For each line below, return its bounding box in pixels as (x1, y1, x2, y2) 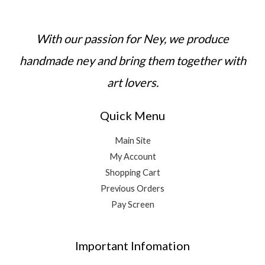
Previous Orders (101, 183, 164, 194)
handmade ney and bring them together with (19, 53, 246, 68)
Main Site (114, 135, 151, 146)
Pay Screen (111, 199, 154, 210)
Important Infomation (75, 238, 190, 253)
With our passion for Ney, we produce (36, 31, 229, 46)
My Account (109, 151, 156, 162)
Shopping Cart (105, 167, 160, 178)
